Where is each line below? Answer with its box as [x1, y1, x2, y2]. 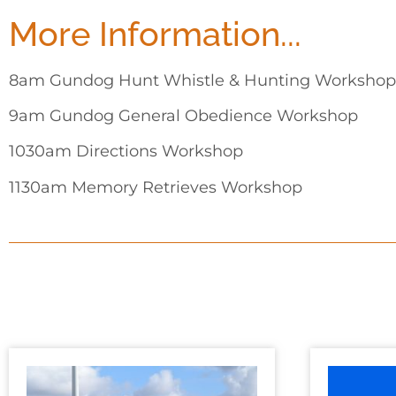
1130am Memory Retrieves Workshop [9, 177, 302, 196]
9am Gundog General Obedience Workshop [9, 105, 358, 125]
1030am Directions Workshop [9, 141, 243, 161]
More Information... [9, 13, 301, 54]
